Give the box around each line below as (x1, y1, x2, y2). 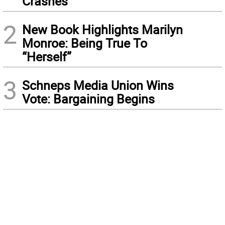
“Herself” (22, 48, 71, 65)
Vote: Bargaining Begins (22, 90, 155, 107)
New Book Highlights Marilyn (22, 21, 183, 38)
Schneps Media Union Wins (22, 77, 174, 94)
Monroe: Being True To (22, 35, 147, 52)
